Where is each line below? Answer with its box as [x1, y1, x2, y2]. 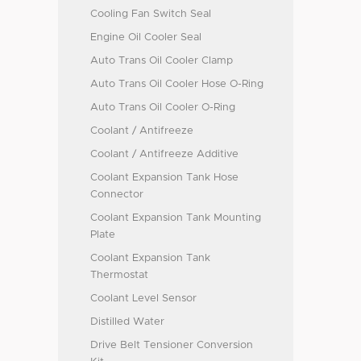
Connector [90, 189, 143, 200]
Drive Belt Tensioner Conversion [90, 340, 253, 351]
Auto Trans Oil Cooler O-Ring [90, 102, 235, 113]
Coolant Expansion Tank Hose [90, 172, 239, 183]
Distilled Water [90, 317, 164, 327]
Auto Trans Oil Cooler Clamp [90, 56, 233, 66]
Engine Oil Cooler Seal [90, 32, 201, 43]
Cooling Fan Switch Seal [90, 9, 211, 19]
